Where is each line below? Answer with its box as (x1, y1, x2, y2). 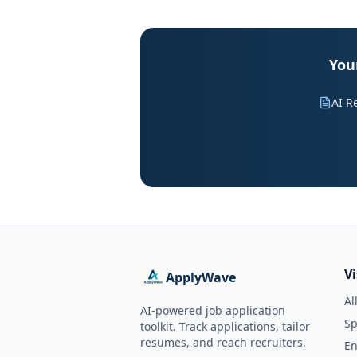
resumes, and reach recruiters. (140, 335, 306, 350)
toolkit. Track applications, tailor (140, 319, 310, 334)
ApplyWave (166, 269, 236, 286)
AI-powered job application (140, 303, 285, 318)
